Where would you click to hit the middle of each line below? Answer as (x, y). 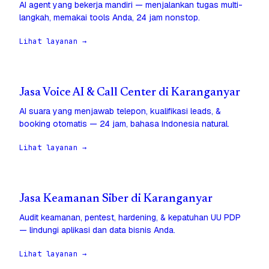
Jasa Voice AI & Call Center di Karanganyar (130, 93)
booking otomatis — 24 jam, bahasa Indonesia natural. (124, 124)
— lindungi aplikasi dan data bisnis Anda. (97, 230)
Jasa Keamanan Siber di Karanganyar (116, 199)
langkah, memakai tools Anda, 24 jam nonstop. (110, 18)
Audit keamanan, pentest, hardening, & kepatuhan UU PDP (130, 218)
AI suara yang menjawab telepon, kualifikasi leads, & (120, 111)
